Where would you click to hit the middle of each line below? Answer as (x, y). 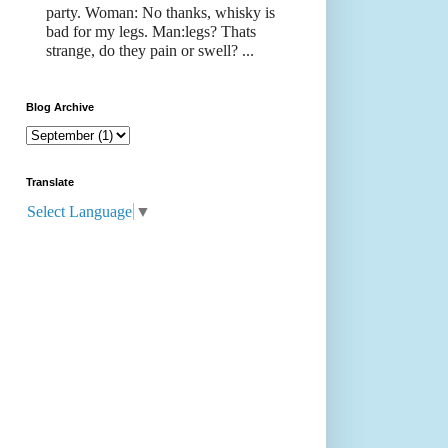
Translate (50, 182)
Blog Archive (60, 107)
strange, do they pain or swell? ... (150, 51)
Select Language (79, 211)
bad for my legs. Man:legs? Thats (151, 32)
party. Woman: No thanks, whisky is (160, 13)
